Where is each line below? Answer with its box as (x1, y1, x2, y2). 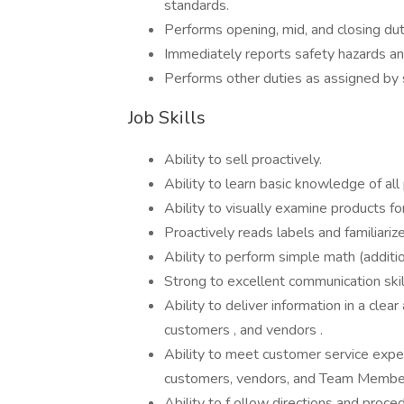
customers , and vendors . (164, 320, 323, 340)
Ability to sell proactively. (164, 150, 322, 170)
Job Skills (128, 106, 206, 130)
